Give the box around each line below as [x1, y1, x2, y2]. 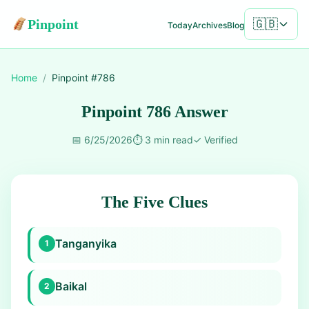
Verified [203, 134, 238, 146]
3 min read [144, 134, 193, 146]
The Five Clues [101, 193, 208, 211]
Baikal [55, 279, 87, 293]
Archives [192, 19, 227, 30]
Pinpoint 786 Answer [81, 103, 228, 121]
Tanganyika [55, 237, 117, 250]
